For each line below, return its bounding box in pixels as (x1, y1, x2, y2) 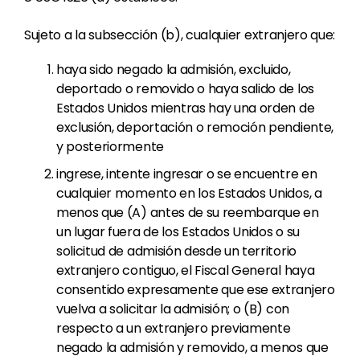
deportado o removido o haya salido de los (56, 80, 314, 98)
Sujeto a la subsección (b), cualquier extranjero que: (24, 26, 336, 44)
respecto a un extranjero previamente (56, 319, 291, 337)
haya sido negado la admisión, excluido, (56, 60, 291, 79)
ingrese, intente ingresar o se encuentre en (56, 165, 317, 183)
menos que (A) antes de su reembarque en (56, 203, 319, 222)
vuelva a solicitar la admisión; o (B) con (56, 300, 289, 318)
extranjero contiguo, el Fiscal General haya (56, 261, 315, 280)
